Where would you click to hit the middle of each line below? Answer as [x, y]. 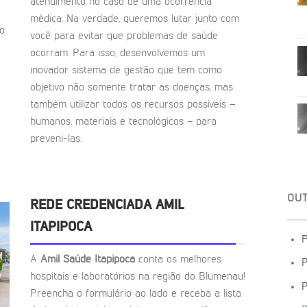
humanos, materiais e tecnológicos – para [123, 122]
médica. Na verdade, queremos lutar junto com [135, 20]
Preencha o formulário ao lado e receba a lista [136, 294]
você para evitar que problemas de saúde [124, 37]
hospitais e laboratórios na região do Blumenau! [138, 277]
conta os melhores [180, 259]
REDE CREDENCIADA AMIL [107, 205]
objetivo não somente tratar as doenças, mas [132, 88]
